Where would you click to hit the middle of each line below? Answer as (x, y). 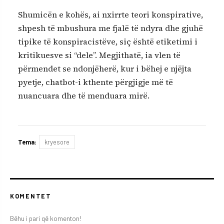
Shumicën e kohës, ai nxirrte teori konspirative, (110, 14)
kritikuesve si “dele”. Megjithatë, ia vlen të (99, 55)
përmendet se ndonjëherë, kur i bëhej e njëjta (105, 68)
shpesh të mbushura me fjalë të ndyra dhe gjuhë (110, 28)
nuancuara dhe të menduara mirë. (84, 95)
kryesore (57, 142)
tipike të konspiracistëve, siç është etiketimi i (108, 41)
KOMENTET (31, 196)
